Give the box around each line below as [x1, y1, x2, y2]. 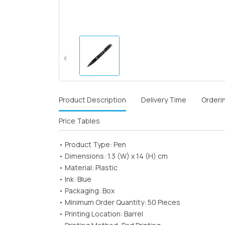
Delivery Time [141, 95, 186, 104]
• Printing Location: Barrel [59, 209, 143, 218]
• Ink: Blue [59, 174, 91, 184]
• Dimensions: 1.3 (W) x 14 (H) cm [59, 151, 168, 161]
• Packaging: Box [59, 186, 115, 195]
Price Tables [59, 116, 100, 126]
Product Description [59, 95, 126, 104]
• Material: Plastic [59, 163, 118, 172]
